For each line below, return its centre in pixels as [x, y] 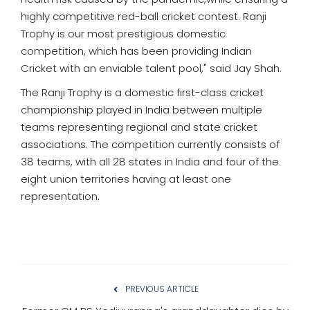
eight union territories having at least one [126, 179]
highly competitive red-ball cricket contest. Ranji [144, 16]
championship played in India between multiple [142, 109]
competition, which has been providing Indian [136, 51]
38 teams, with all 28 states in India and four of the [150, 161]
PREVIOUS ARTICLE [162, 289]
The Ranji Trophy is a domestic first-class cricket [142, 92]
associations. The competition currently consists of [150, 144]
